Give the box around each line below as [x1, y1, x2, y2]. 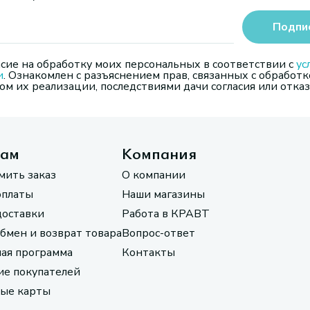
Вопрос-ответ [122, 226, 195, 241]
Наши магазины [122, 187, 205, 202]
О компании [122, 167, 185, 183]
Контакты [122, 245, 175, 260]
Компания [122, 142, 197, 164]
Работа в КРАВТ [122, 206, 210, 221]
